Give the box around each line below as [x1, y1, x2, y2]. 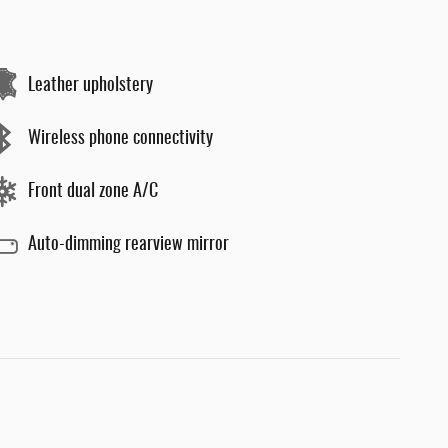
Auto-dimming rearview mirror [28, 235, 229, 254]
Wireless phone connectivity [28, 129, 213, 148]
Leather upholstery [28, 76, 153, 95]
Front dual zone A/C [28, 182, 158, 201]
